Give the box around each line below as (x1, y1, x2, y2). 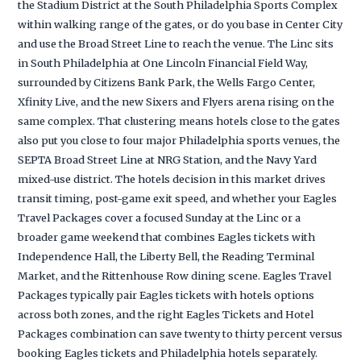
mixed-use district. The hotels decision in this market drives (18, 172, 326, 185)
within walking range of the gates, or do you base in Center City (18, 17, 343, 31)
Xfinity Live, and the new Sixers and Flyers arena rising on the (18, 94, 335, 108)
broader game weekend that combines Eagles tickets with (18, 230, 316, 243)
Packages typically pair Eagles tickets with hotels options (18, 288, 315, 301)
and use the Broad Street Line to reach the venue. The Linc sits (18, 36, 334, 50)
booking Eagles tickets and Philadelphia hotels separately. (18, 346, 318, 359)
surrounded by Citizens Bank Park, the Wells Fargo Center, (18, 75, 316, 89)
